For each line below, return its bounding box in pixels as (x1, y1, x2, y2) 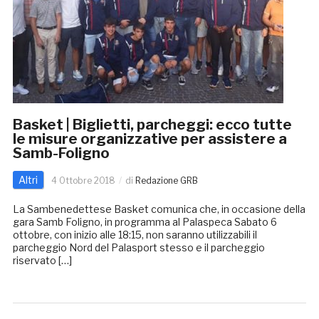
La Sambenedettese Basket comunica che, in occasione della (12, 203, 305, 216)
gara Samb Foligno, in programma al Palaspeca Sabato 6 (12, 216, 277, 229)
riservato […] (12, 254, 72, 267)
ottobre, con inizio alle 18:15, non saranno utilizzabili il (12, 229, 257, 241)
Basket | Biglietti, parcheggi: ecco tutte (12, 116, 292, 134)
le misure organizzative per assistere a (12, 130, 287, 148)
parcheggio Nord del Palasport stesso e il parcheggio (12, 241, 265, 254)
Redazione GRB (135, 175, 198, 187)
